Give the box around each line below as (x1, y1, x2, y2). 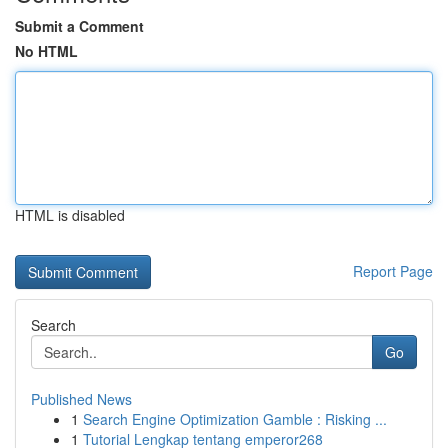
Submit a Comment (15, 16, 144, 36)
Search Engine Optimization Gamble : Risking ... (83, 409, 387, 429)
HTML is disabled (15, 205, 125, 225)
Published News (31, 389, 132, 409)
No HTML (15, 41, 78, 61)
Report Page (353, 261, 433, 281)
